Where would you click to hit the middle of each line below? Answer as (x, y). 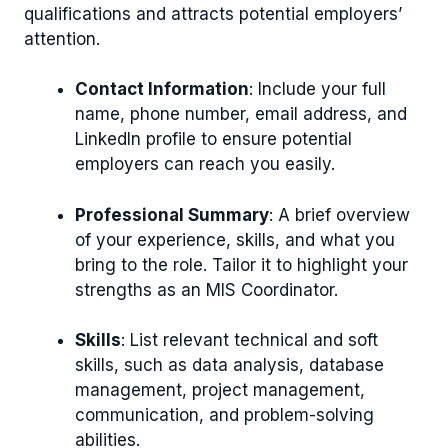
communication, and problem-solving (224, 415)
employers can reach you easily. (205, 164)
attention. (62, 38)
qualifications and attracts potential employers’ (213, 13)
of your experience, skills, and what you (235, 239)
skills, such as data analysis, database (229, 365)
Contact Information (162, 89)
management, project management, (220, 390)
